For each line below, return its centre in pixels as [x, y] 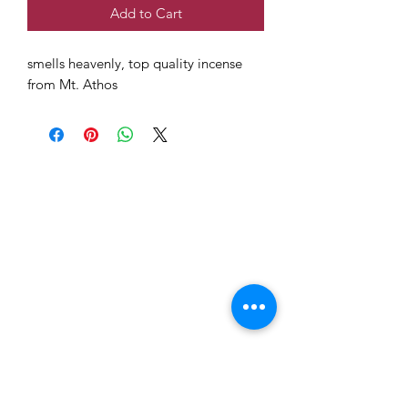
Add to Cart [146, 13]
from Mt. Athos [72, 84]
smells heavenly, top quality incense [135, 63]
